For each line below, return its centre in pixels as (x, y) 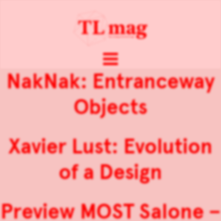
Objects (110, 107)
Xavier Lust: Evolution (110, 147)
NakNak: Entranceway (110, 82)
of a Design (110, 172)
